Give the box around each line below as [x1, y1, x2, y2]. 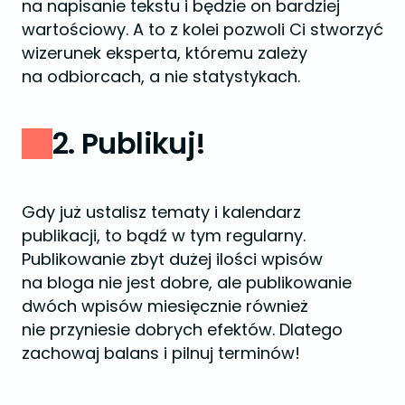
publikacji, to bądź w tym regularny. [22, 223, 306, 247]
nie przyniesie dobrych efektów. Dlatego [22, 317, 343, 341]
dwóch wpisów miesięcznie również [22, 294, 308, 317]
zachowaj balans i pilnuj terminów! [22, 341, 300, 364]
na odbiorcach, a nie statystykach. [22, 64, 300, 88]
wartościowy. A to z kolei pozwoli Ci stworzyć [22, 17, 383, 41]
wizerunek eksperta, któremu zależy [22, 41, 307, 64]
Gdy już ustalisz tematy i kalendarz [22, 200, 301, 223]
